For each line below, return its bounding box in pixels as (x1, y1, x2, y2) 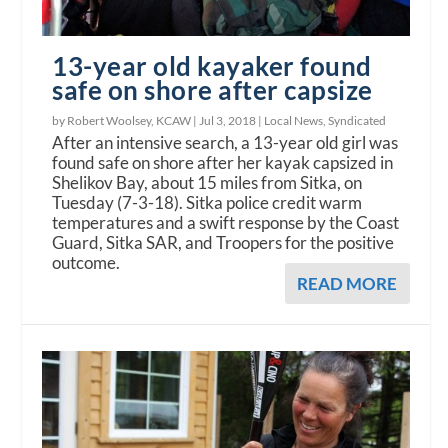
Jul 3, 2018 (199, 112, 257, 128)
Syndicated (328, 112, 387, 128)
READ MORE (296, 272, 397, 294)
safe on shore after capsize (52, 73, 373, 106)
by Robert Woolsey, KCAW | (52, 112, 200, 128)
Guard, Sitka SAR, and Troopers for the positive (52, 231, 395, 253)
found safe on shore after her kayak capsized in (52, 151, 394, 173)
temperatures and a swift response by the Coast (52, 211, 400, 233)
